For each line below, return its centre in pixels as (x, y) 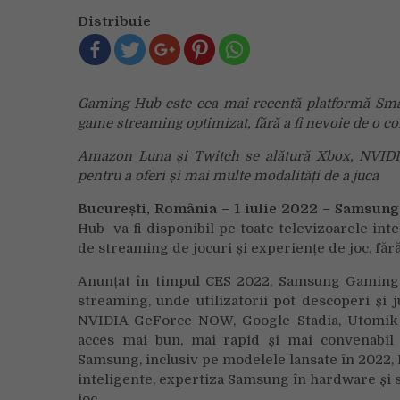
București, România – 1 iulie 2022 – (207, 209)
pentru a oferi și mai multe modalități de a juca (228, 176)
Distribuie (114, 21)
